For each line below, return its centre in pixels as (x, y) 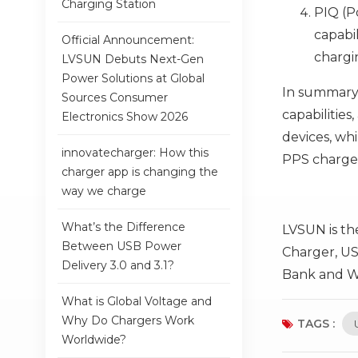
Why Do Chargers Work (128, 320)
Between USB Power (121, 246)
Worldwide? (94, 339)
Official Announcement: (128, 40)
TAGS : (316, 323)
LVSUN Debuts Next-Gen (133, 59)
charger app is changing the (140, 171)
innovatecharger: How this (135, 152)
